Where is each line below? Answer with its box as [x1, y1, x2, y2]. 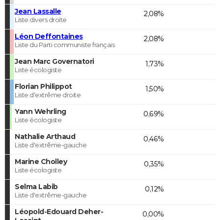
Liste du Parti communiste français [15, 40, 114, 49]
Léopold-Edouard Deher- [15, 207, 103, 216]
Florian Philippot [15, 82, 72, 91]
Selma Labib [15, 182, 58, 191]
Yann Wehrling [15, 107, 66, 116]
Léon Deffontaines [15, 31, 83, 41]
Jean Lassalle [15, 6, 61, 16]
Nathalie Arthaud [15, 132, 75, 141]
